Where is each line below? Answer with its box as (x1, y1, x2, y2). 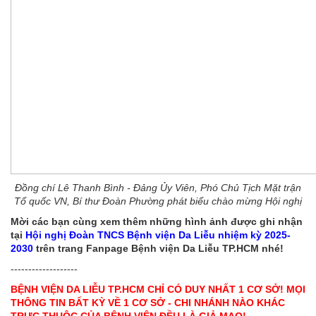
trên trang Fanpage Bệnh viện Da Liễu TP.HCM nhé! (33, 243, 284, 254)
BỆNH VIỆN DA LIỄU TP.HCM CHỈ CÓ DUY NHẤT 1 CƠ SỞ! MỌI (11, 284, 305, 295)
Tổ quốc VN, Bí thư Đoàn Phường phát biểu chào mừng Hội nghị (14, 195, 302, 207)
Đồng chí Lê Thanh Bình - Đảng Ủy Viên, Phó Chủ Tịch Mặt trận (15, 182, 301, 193)
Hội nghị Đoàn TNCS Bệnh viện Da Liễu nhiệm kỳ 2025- (25, 229, 291, 241)
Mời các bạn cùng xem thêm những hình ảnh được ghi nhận (11, 216, 303, 227)
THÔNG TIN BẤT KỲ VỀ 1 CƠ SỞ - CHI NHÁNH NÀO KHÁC (11, 297, 285, 308)
